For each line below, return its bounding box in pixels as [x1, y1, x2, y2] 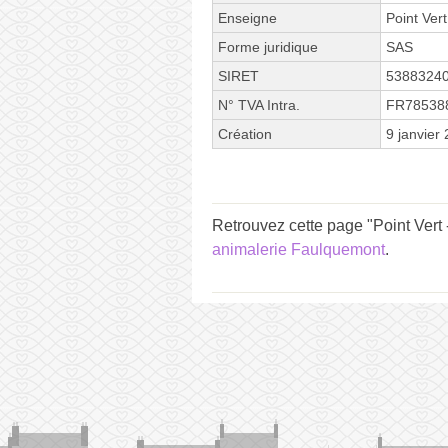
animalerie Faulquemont [212, 240, 385, 258]
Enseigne [218, 9, 277, 26]
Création [218, 125, 272, 142]
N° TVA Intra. [218, 96, 300, 113]
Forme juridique [218, 38, 318, 55]
